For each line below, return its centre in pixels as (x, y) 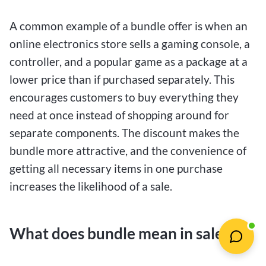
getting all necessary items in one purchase (116, 168)
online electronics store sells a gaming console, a (130, 43)
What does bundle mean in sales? (123, 233)
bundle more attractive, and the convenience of (128, 150)
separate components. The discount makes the (124, 132)
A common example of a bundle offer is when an (129, 26)
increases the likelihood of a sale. (91, 186)
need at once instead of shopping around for (119, 115)
